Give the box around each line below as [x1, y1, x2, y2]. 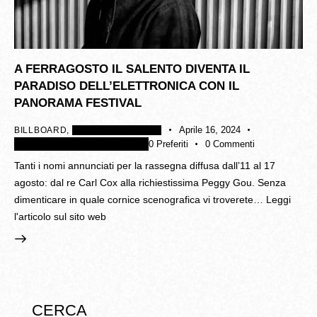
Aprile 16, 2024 [178, 125, 241, 136]
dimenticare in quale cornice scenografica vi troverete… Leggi [14, 193, 291, 205]
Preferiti [156, 139, 188, 150]
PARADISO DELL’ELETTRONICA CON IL [14, 79, 239, 93]
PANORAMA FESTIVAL [14, 96, 142, 110]
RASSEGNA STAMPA [71, 125, 162, 136]
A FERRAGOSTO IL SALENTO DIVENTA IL [14, 62, 250, 76]
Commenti [212, 139, 255, 150]
